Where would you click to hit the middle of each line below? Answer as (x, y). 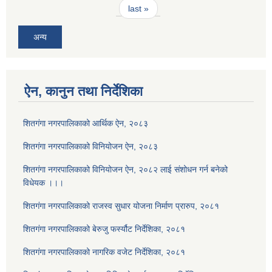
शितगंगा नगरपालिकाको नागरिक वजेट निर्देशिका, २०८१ (104, 252)
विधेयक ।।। (43, 182)
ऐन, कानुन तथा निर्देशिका (83, 91)
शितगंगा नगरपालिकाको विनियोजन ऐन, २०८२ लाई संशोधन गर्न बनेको (125, 169)
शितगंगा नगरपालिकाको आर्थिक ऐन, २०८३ (86, 123)
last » (138, 9)
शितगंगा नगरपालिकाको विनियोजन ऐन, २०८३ (90, 146)
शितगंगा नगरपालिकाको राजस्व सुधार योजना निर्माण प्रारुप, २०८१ (121, 206)
